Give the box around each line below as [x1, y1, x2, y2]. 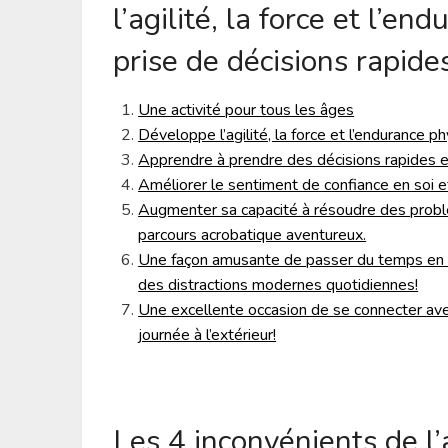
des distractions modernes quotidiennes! [138, 274, 419, 297]
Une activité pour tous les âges [138, 99, 355, 122]
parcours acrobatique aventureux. [138, 224, 367, 247]
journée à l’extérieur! [138, 324, 277, 347]
